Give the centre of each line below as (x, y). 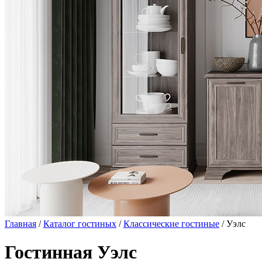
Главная (20, 224)
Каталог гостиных (80, 224)
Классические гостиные (171, 224)
